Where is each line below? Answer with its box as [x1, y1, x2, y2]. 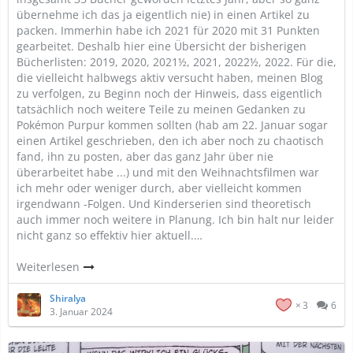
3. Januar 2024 [50, 305, 113, 318]
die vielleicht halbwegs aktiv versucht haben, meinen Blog [17, 70, 323, 85]
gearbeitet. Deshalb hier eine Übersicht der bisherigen [17, 39, 307, 54]
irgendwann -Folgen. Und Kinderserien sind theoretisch [17, 196, 311, 211]
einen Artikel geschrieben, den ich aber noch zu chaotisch [17, 133, 324, 148]
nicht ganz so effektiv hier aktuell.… [17, 228, 203, 243]
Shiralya [50, 292, 86, 305]
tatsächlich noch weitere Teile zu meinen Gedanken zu [17, 102, 306, 117]
